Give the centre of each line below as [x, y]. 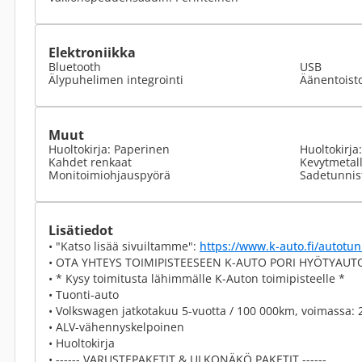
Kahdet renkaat [90, 162]
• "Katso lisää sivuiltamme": [124, 246]
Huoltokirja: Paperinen [109, 149]
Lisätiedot [81, 230]
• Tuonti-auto [84, 295]
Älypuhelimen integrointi [116, 80]
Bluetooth [75, 67]
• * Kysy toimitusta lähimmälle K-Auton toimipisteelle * [197, 278]
